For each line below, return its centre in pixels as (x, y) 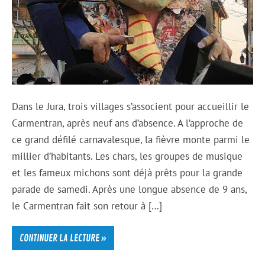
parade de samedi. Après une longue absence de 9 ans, (130, 189)
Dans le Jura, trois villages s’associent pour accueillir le (131, 106)
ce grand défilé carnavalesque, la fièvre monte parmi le (131, 139)
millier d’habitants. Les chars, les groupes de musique (127, 156)
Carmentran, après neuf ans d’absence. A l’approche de (128, 123)
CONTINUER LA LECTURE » (63, 238)
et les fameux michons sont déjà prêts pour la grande (127, 172)
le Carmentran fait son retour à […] (87, 206)
